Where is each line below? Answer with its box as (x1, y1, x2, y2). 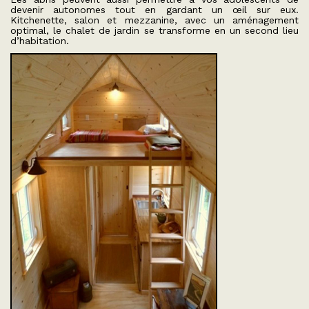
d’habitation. (10, 35, 69, 46)
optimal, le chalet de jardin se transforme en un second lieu (10, 25, 299, 36)
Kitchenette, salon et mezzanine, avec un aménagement (10, 14, 299, 26)
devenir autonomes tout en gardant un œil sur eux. (10, 4, 299, 15)
